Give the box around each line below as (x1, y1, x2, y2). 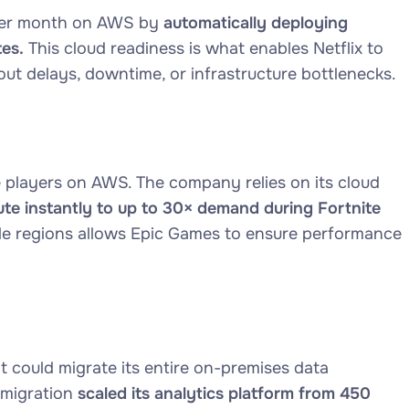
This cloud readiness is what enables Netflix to (23, 38, 383, 58)
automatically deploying (163, 13, 348, 33)
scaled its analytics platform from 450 (72, 383, 371, 404)
